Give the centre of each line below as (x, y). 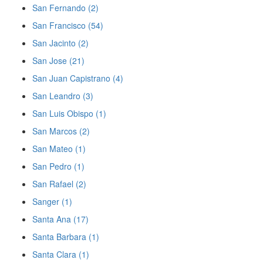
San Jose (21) (58, 60)
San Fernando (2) (65, 8)
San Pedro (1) (58, 166)
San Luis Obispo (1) (69, 113)
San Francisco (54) (68, 25)
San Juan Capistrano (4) (78, 78)
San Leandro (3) (63, 96)
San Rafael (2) (59, 184)
